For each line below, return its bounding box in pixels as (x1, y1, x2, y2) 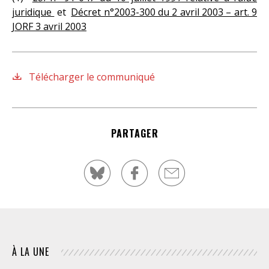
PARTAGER (110, 125, 159, 141)
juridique (12, 5, 55, 19)
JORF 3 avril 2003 (12, 19, 86, 33)
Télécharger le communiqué (26, 70, 155, 83)
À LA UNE (12, 244, 49, 259)
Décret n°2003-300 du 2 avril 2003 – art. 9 (71, 5, 258, 19)
